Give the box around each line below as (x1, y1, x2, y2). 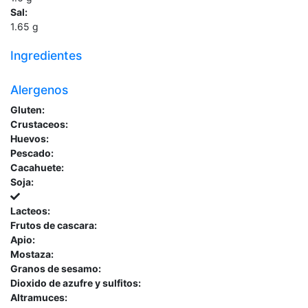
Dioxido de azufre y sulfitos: (10, 277, 141, 289)
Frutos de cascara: (10, 219, 97, 232)
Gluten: (10, 104, 45, 116)
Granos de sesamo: (10, 263, 101, 275)
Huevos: (10, 133, 49, 145)
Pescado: (10, 147, 54, 159)
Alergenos (10, 82, 68, 98)
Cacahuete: (10, 162, 64, 174)
